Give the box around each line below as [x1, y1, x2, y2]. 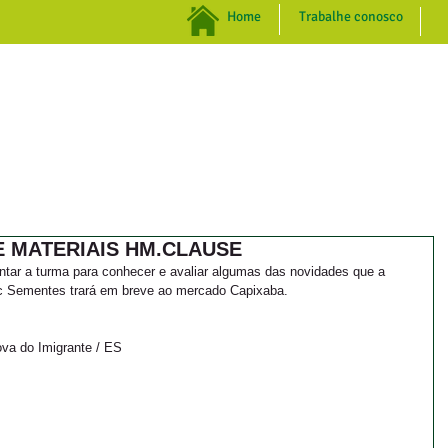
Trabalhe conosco [299, 8, 403, 25]
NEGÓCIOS [182, 92, 247, 109]
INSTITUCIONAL [36, 92, 132, 109]
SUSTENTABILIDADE [297, 92, 421, 109]
